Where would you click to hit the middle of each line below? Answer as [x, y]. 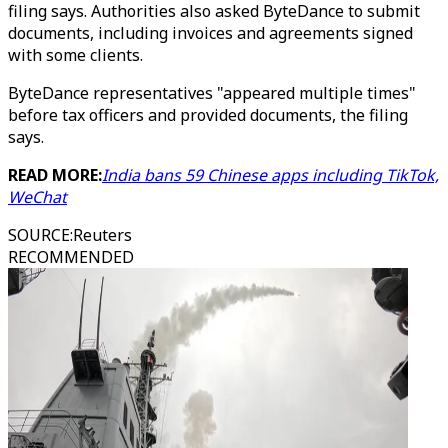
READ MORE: [55, 175]
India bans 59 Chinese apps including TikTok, [270, 175]
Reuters [102, 235]
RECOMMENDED [71, 257]
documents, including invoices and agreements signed [210, 33]
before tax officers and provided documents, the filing [208, 115]
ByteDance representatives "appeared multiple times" [212, 93]
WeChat [37, 197]
